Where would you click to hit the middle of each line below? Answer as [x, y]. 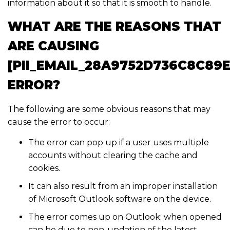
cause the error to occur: [59, 122]
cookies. [44, 168]
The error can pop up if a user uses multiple [119, 143]
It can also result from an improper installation [123, 186]
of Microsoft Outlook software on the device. [120, 199]
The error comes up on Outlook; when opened [125, 217]
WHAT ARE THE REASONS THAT [114, 27]
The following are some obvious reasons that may [109, 109]
